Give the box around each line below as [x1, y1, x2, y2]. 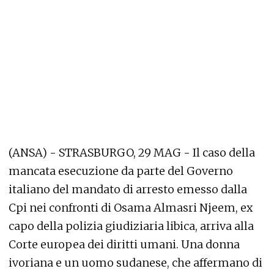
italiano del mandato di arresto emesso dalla [9, 182, 247, 196]
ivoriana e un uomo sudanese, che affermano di [9, 256, 262, 270]
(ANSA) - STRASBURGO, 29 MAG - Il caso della [9, 146, 255, 160]
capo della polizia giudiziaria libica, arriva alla [9, 219, 254, 233]
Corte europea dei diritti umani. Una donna [9, 237, 240, 251]
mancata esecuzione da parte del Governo [9, 164, 233, 178]
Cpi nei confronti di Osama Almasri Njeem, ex [9, 201, 253, 215]
